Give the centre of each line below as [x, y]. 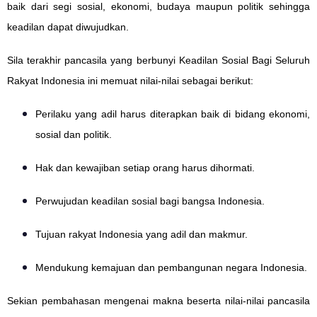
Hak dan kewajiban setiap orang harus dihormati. [145, 167]
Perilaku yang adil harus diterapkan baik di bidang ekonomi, [173, 114]
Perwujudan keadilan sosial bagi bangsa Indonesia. [150, 201]
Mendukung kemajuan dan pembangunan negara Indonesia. [171, 267]
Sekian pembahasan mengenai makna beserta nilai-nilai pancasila [158, 300]
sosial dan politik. [74, 134]
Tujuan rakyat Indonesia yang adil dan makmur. [142, 234]
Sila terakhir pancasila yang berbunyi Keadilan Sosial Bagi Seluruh [158, 60]
